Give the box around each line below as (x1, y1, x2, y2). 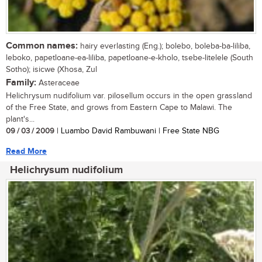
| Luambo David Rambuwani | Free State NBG (54, 126, 219, 136)
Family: (6, 77, 36, 88)
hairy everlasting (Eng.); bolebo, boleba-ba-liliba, (78, 41, 250, 51)
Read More (6, 146, 47, 156)
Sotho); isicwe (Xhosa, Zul (6, 64, 97, 74)
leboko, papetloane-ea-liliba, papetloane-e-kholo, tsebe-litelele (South (6, 53, 253, 63)
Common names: (6, 40, 78, 51)
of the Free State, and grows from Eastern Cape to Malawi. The (6, 102, 232, 112)
